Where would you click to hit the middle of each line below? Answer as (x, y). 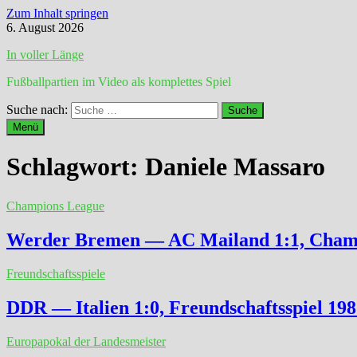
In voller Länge (45, 55)
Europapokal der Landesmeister (86, 341)
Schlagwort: (76, 167)
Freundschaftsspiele (56, 273)
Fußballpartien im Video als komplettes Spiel (119, 82)
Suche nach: (37, 110)
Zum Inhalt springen (57, 13)
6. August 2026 (45, 27)
